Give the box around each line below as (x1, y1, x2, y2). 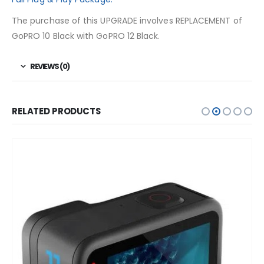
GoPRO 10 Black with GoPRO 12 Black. (12, 29, 160, 42)
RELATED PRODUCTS (12, 104, 101, 117)
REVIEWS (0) (30, 60, 70, 72)
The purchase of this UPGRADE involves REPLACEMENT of (12, 14, 242, 27)
